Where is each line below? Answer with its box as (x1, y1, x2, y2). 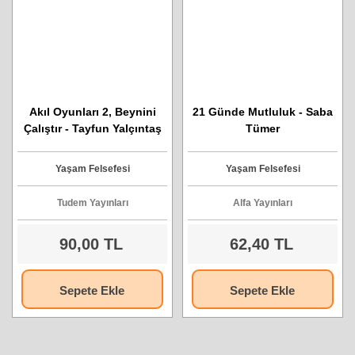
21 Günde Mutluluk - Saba (193, 105, 333, 118)
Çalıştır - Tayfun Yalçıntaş (23, 122, 162, 135)
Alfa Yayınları (233, 197, 292, 208)
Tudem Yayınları (56, 197, 128, 208)
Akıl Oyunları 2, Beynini (29, 105, 156, 118)
